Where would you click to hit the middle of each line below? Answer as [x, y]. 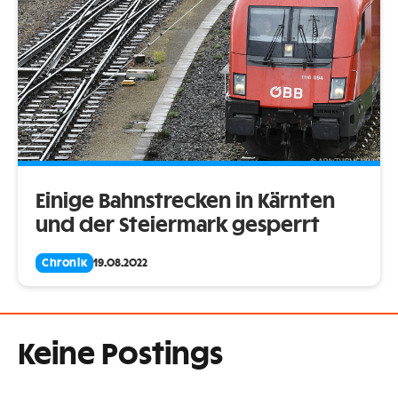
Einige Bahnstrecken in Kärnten [185, 202]
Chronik [65, 263]
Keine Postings [120, 356]
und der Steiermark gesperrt [178, 226]
